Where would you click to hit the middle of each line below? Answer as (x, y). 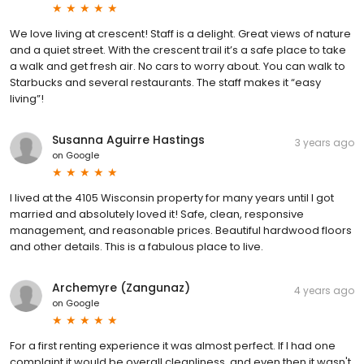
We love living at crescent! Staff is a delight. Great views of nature (180, 34)
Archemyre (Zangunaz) (121, 288)
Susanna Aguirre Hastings (128, 140)
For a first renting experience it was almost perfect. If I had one (173, 346)
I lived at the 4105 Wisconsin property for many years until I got (172, 198)
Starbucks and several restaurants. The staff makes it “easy (165, 83)
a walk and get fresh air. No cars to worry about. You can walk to (178, 67)
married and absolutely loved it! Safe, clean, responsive (157, 214)
